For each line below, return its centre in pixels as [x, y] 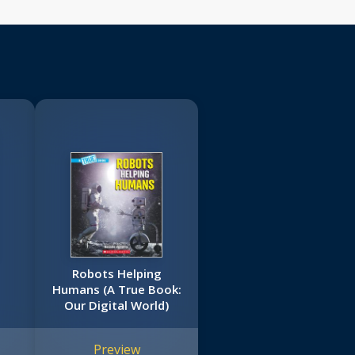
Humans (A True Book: [116, 290]
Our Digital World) [117, 305]
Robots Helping [116, 274]
